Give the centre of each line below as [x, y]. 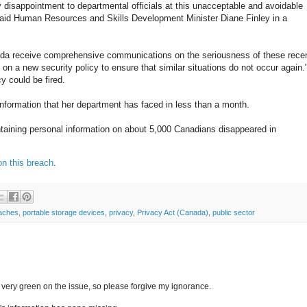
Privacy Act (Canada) [173, 213]
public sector [234, 213]
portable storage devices [64, 213]
